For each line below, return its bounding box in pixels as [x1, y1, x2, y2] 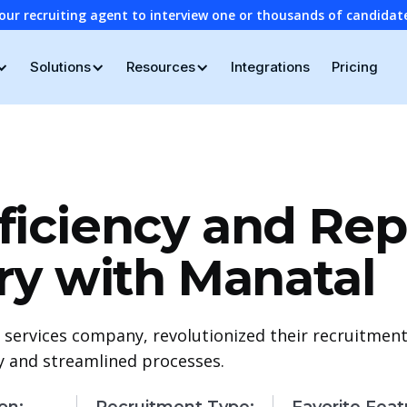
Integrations [230, 58, 310, 75]
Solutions [29, 58, 91, 75]
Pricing [331, 58, 378, 75]
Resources [125, 58, 195, 75]
